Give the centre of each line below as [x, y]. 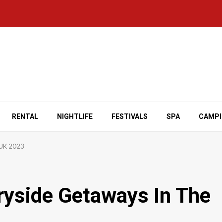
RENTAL [25, 116]
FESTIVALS [130, 116]
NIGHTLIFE [75, 116]
